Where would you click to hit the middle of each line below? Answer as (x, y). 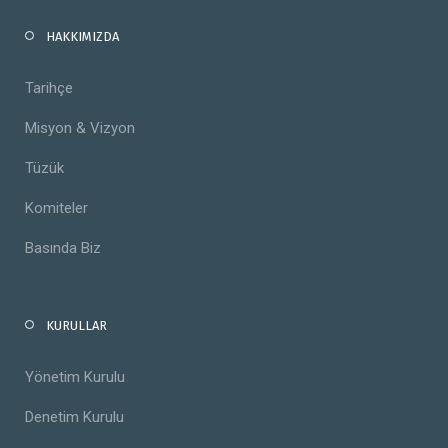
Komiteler (56, 208)
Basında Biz (63, 248)
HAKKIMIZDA (82, 37)
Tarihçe (49, 88)
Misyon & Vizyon (80, 128)
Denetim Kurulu (74, 417)
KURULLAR (76, 326)
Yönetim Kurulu (75, 377)
